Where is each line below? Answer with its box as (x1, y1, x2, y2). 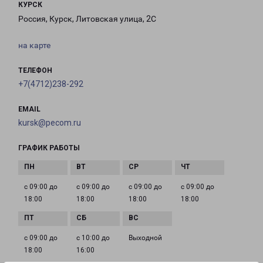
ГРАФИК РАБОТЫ (18, 144, 80, 153)
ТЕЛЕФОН (18, 66, 52, 75)
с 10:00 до (76, 234, 110, 242)
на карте (18, 41, 50, 50)
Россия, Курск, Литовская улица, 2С (18, 14, 156, 24)
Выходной (129, 234, 162, 242)
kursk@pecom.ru (18, 118, 81, 128)
